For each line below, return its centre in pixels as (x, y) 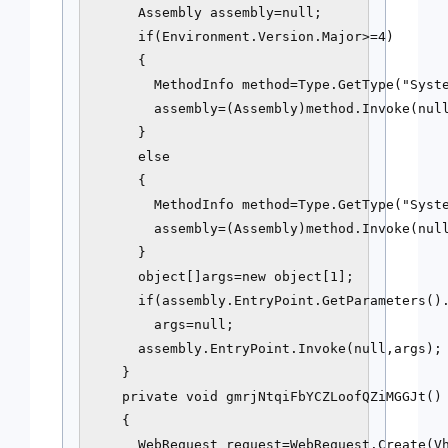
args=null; (162, 324)
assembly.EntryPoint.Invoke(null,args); (266, 348)
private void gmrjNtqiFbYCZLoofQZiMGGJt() (266, 396)
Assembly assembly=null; (206, 12)
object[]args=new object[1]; (222, 276)
